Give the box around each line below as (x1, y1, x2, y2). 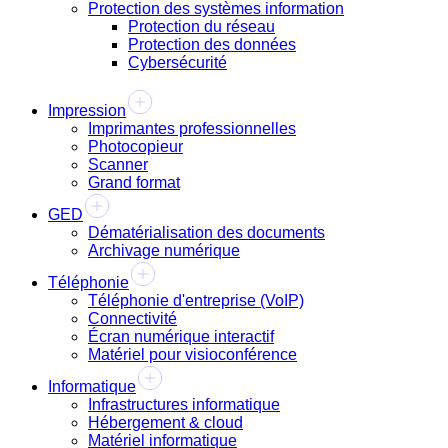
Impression (48, 102, 126, 120)
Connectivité (88, 310, 177, 328)
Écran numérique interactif (88, 328, 274, 346)
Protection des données (128, 36, 296, 54)
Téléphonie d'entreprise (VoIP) (88, 292, 304, 310)
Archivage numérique (88, 242, 240, 260)
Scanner (88, 156, 148, 174)
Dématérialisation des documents (88, 224, 325, 242)
